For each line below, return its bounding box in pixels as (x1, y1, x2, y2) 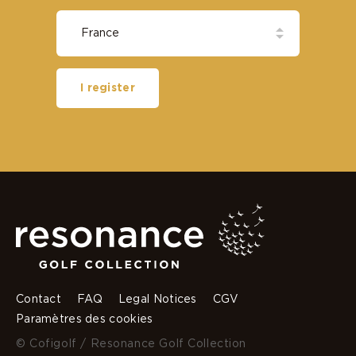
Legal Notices (118, 293, 197, 305)
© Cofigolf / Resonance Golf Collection (16, 338, 247, 350)
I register (80, 82, 135, 94)
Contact (16, 293, 62, 305)
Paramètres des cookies (16, 313, 153, 325)
